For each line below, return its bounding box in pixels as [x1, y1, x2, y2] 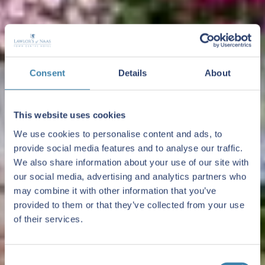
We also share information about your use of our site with [14, 157, 249, 167]
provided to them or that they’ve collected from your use [14, 199, 244, 210]
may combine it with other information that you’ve [14, 185, 216, 196]
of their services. [14, 214, 83, 224]
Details [118, 67, 147, 78]
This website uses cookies [14, 109, 126, 120]
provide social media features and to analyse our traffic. [14, 143, 243, 153]
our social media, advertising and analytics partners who [14, 171, 246, 182]
